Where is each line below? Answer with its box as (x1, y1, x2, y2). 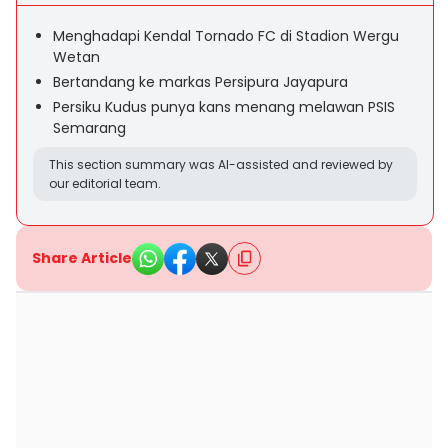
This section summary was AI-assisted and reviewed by (49, 156, 393, 173)
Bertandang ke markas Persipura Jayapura (53, 72, 348, 92)
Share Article (32, 248, 132, 268)
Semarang (53, 118, 126, 138)
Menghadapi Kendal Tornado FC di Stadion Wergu (53, 26, 399, 46)
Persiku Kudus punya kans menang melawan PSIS (53, 97, 395, 117)
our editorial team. (49, 175, 161, 192)
